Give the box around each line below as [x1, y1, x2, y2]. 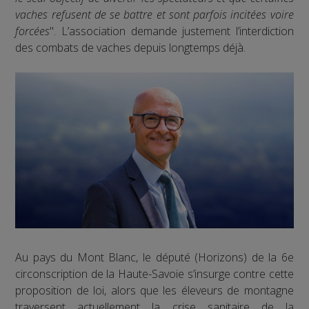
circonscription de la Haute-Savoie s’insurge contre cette [15, 266, 294, 282]
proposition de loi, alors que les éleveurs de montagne [15, 283, 294, 299]
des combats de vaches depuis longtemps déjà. [15, 39, 246, 55]
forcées [15, 23, 50, 39]
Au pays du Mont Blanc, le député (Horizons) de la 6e [15, 250, 294, 266]
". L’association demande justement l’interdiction [50, 23, 294, 39]
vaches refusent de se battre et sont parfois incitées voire [15, 6, 294, 22]
